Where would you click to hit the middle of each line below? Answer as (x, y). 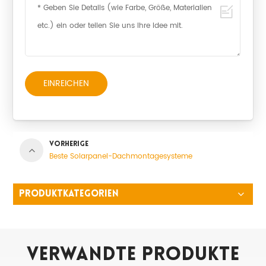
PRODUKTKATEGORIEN (69, 194)
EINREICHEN (66, 84)
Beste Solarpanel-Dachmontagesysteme (121, 156)
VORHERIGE (69, 145)
